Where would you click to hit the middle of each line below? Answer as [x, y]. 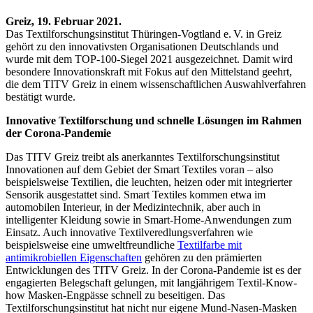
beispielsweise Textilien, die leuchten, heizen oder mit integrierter [149, 182]
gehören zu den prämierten [202, 258]
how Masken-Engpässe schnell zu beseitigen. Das [115, 296]
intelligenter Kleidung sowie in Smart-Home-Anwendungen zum [148, 220]
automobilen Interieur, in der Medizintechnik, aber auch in [133, 208]
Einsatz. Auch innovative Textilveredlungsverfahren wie [129, 233]
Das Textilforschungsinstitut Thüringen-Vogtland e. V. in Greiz [144, 34]
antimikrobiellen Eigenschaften [74, 258]
